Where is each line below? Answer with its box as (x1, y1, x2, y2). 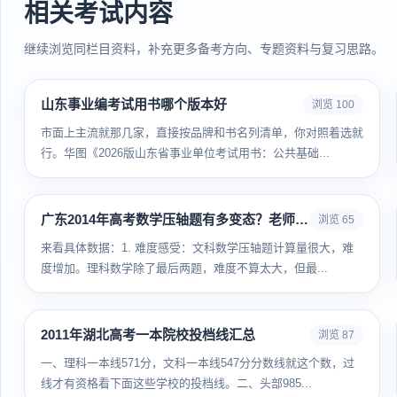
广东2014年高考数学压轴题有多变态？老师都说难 (295, 212, 308, 227)
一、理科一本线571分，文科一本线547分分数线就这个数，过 (41, 356, 354, 370)
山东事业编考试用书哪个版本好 (41, 97, 227, 112)
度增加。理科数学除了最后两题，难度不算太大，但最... (41, 261, 328, 275)
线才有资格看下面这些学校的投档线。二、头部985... (41, 377, 312, 390)
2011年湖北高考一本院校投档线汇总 (41, 327, 255, 342)
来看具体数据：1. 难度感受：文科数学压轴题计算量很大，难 (41, 241, 135, 254)
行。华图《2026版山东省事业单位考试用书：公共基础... (41, 146, 330, 160)
